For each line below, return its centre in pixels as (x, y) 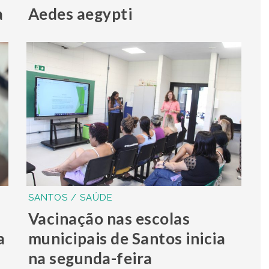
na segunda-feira (90, 258)
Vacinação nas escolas (109, 218)
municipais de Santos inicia (127, 238)
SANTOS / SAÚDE (70, 197)
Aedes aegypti (80, 14)
